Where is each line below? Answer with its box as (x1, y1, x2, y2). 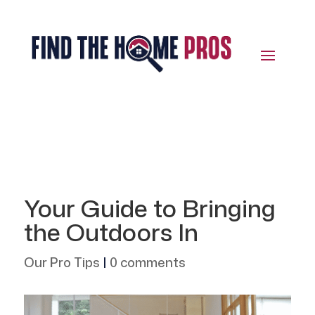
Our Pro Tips (23, 253, 100, 272)
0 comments (109, 253, 186, 272)
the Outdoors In (23, 215, 198, 250)
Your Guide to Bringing (23, 191, 276, 226)
